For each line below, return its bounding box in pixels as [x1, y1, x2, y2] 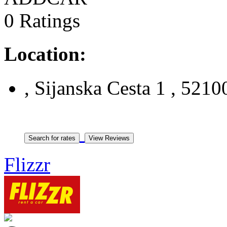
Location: [4, 43, 86, 65]
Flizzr [4, 153, 50, 175]
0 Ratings [4, 10, 80, 32]
